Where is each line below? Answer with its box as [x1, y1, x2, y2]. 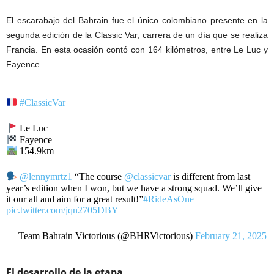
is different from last [171, 171, 251, 182]
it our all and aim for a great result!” [6, 193, 143, 204]
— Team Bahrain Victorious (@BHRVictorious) [6, 230, 195, 241]
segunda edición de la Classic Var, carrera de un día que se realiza [6, 29, 268, 40]
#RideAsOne [143, 193, 194, 204]
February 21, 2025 [195, 230, 267, 241]
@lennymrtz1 [20, 171, 73, 182]
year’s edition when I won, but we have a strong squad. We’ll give [6, 182, 262, 193]
